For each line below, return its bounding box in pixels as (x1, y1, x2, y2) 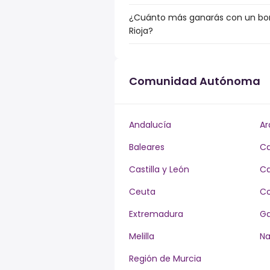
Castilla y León (129, 163, 189, 175)
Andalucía (129, 119, 171, 131)
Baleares (129, 141, 165, 153)
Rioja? (129, 25, 153, 37)
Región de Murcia (129, 253, 201, 265)
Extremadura (129, 208, 183, 220)
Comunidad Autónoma (129, 74, 260, 89)
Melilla (129, 230, 154, 242)
